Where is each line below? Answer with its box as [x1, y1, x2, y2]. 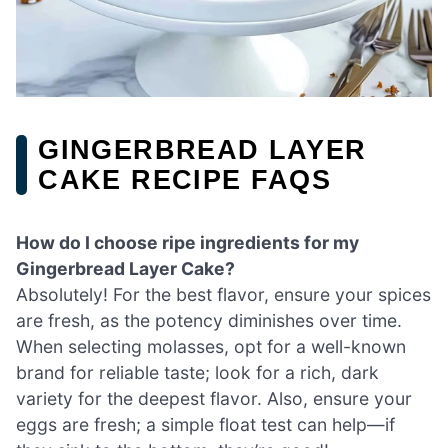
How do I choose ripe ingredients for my [16, 231, 359, 253]
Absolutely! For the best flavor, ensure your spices [16, 283, 431, 305]
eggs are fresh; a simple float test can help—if [16, 413, 395, 435]
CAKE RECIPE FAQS [38, 163, 332, 195]
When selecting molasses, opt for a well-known [16, 335, 406, 357]
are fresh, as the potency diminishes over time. [16, 309, 402, 331]
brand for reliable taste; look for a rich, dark [16, 361, 379, 383]
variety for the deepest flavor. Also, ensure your [16, 387, 412, 409]
